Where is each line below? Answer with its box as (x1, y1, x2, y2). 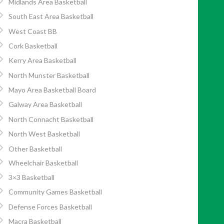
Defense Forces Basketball (8, 202, 92, 211)
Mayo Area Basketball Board (8, 85, 96, 94)
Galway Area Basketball (8, 100, 82, 109)
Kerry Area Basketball (8, 56, 77, 65)
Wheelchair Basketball (8, 158, 78, 167)
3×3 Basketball (8, 173, 55, 182)
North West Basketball (8, 129, 80, 138)
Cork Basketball (8, 41, 58, 50)
